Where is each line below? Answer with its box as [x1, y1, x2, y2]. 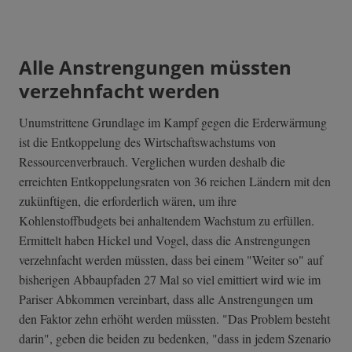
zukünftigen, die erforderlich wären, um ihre [19, 192, 236, 210]
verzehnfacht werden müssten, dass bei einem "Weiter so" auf [19, 251, 323, 269]
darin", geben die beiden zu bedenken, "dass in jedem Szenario [19, 330, 331, 347]
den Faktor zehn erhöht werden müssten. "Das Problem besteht [19, 310, 330, 328]
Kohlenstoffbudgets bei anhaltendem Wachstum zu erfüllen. [19, 212, 314, 229]
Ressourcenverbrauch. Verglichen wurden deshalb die [19, 153, 285, 170]
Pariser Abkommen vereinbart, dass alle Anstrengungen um [19, 291, 313, 308]
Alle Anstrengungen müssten [19, 54, 291, 81]
